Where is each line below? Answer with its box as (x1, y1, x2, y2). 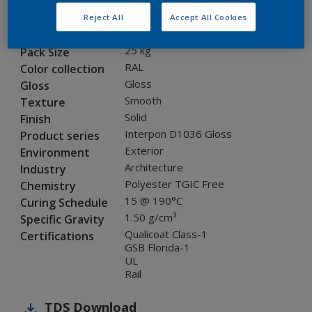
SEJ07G (125, 10, 159, 24)
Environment (20, 145, 90, 161)
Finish (20, 111, 51, 127)
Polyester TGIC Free (125, 177, 224, 192)
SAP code (20, 28, 70, 44)
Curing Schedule (20, 195, 108, 211)
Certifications (20, 228, 94, 244)
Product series (20, 128, 100, 144)
